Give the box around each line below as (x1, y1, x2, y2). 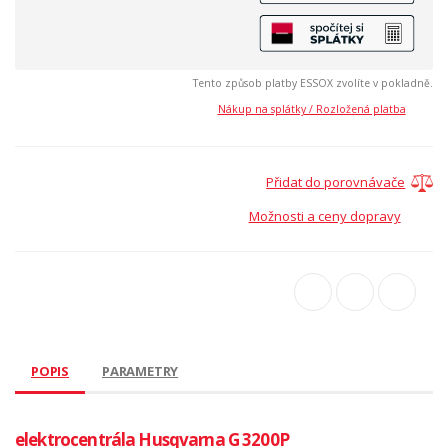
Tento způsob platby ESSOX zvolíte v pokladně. (193, 75, 433, 90)
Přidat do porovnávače (266, 172, 406, 191)
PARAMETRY (102, 361, 179, 380)
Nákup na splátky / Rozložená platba (217, 101, 406, 116)
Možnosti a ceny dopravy (248, 206, 401, 225)
